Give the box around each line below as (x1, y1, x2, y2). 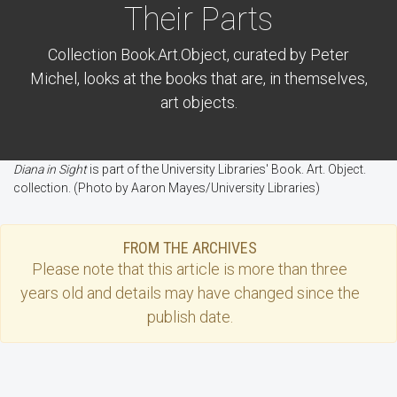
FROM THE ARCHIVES (122, 238, 257, 258)
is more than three (220, 260, 347, 279)
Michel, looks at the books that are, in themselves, (29, 69, 368, 89)
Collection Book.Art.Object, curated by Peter (48, 45, 349, 65)
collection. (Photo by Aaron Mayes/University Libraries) (13, 181, 320, 196)
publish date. (146, 307, 233, 327)
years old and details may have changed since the (19, 284, 360, 303)
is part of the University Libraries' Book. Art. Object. (90, 162, 366, 177)
